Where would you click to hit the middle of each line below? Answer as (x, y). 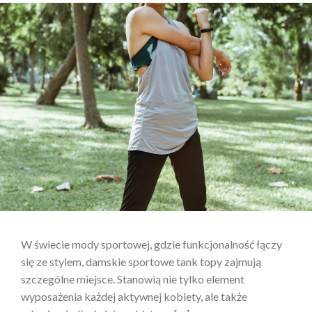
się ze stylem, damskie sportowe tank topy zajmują (141, 261)
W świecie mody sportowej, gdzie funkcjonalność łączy (151, 244)
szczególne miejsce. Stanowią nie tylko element (133, 279)
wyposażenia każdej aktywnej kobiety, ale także (134, 296)
